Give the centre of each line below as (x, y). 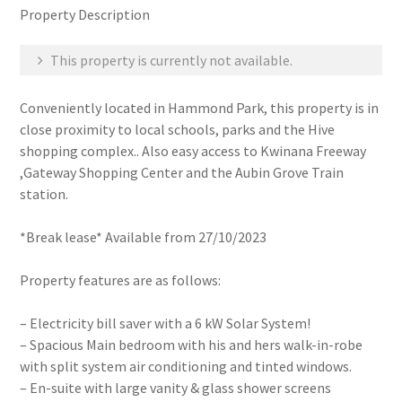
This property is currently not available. (170, 60)
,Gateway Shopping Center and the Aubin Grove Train (182, 172)
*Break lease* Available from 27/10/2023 (144, 237)
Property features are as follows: (121, 280)
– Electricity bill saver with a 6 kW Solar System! (166, 323)
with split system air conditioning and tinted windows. (186, 366)
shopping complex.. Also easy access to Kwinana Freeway (193, 151)
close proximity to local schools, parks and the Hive (178, 129)
